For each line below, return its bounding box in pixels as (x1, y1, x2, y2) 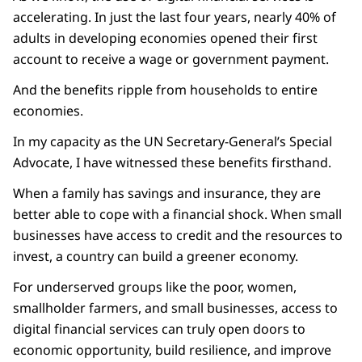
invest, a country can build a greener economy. (13, 247, 298, 266)
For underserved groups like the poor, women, (13, 278, 297, 297)
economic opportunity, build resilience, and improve (13, 341, 331, 360)
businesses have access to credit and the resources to (13, 226, 343, 245)
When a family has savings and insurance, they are (13, 184, 321, 203)
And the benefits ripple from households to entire (13, 81, 318, 99)
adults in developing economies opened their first (13, 29, 318, 48)
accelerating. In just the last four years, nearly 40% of (13, 8, 336, 27)
